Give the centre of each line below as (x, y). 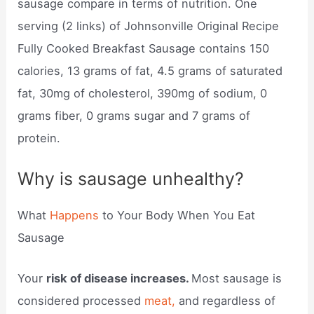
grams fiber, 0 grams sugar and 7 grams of (134, 115)
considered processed (81, 301)
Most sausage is (237, 279)
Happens (76, 215)
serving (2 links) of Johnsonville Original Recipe (149, 26)
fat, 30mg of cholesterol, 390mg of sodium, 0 (143, 93)
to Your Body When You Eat (179, 215)
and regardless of (227, 301)
